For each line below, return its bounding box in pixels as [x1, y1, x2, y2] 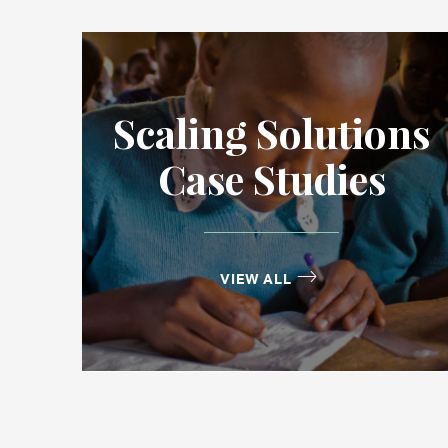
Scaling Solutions [113, 106, 430, 160]
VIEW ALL [220, 269, 293, 288]
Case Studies [157, 152, 386, 206]
